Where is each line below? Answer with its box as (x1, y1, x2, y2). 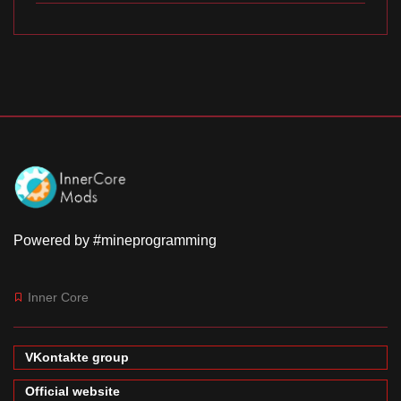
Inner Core (24, 289, 89, 304)
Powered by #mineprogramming (13, 232, 217, 248)
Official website (25, 383, 120, 398)
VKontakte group (25, 349, 129, 364)
